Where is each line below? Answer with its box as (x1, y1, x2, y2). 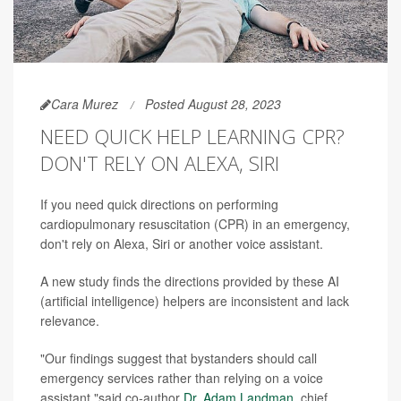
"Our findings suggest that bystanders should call (40, 348, 317, 367)
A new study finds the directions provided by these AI (40, 271, 339, 290)
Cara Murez (51, 94, 118, 113)
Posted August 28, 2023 (145, 94, 281, 113)
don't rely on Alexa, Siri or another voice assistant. (40, 234, 323, 252)
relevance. (40, 311, 99, 329)
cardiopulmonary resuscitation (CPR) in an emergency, (40, 214, 350, 233)
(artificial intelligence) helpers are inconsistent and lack (40, 291, 349, 310)
